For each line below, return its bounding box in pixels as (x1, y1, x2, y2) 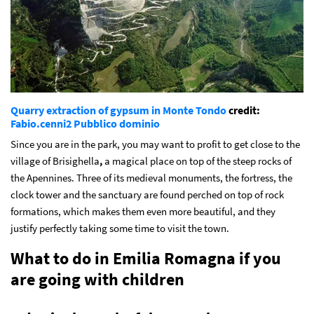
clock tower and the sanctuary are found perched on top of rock (11, 187, 284, 201)
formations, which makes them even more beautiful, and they (11, 204, 275, 218)
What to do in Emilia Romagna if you (11, 247, 281, 269)
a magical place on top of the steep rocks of (102, 153, 292, 168)
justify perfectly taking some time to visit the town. (11, 221, 229, 235)
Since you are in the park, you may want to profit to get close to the (11, 137, 300, 151)
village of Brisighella (11, 153, 100, 168)
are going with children (11, 268, 184, 290)
